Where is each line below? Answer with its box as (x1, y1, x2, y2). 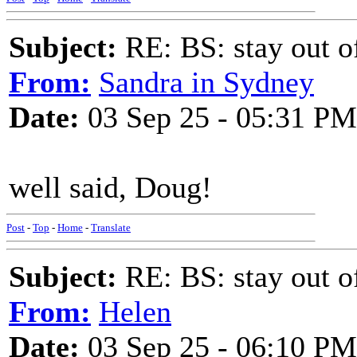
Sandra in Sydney (99, 65, 314, 99)
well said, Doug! (9, 171, 212, 204)
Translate (91, 222, 131, 233)
